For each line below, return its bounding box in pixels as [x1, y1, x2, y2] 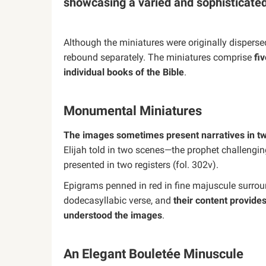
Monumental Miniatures [64, 103, 202, 118]
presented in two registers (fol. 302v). [64, 159, 218, 170]
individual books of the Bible [64, 66, 184, 78]
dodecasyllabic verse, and [64, 195, 173, 206]
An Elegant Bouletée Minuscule [64, 246, 243, 261]
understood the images [64, 210, 162, 221]
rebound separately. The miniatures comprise [64, 52, 254, 63]
